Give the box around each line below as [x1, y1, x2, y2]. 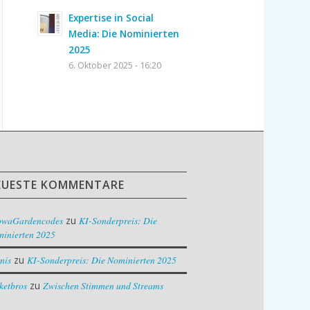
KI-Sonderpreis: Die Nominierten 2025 [27, 253, 177, 267]
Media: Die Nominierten [69, 26, 180, 40]
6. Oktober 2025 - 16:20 [69, 59, 162, 71]
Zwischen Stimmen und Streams [43, 279, 164, 293]
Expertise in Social [69, 10, 154, 24]
